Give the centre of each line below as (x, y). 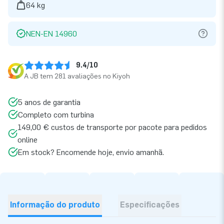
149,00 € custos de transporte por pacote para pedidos (112, 127)
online (27, 139)
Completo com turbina (56, 114)
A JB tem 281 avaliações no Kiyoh (77, 76)
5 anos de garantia (49, 102)
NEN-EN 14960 (51, 33)
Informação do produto (55, 204)
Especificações (150, 204)
